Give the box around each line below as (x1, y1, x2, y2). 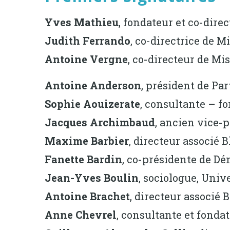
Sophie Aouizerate (45, 97, 140, 110)
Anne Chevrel (45, 207, 117, 221)
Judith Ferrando (45, 33, 130, 47)
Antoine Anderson (45, 78, 141, 92)
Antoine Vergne (45, 52, 128, 66)
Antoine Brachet (45, 189, 130, 203)
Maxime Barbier (45, 133, 129, 147)
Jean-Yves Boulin (45, 170, 139, 184)
